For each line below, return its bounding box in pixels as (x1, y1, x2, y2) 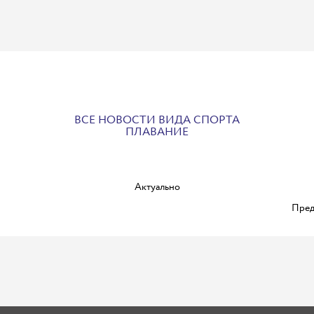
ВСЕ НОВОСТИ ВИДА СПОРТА (74, 112, 240, 128)
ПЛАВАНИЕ (125, 124, 189, 140)
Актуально (134, 180, 180, 194)
